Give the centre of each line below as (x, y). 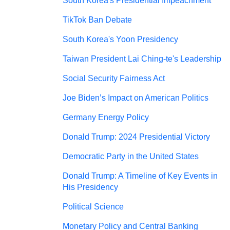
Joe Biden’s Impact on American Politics (136, 98)
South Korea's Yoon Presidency (120, 39)
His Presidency (90, 187)
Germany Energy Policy (106, 117)
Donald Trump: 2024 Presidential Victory (136, 137)
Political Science (93, 207)
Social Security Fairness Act (114, 78)
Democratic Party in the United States (131, 156)
